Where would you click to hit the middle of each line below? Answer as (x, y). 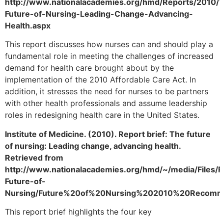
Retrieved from (34, 157)
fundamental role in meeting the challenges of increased (109, 56)
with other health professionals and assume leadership (106, 103)
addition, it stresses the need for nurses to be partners (107, 92)
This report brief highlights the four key (78, 212)
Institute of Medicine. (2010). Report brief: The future (108, 134)
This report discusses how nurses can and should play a (109, 44)
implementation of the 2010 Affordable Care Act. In (100, 80)
